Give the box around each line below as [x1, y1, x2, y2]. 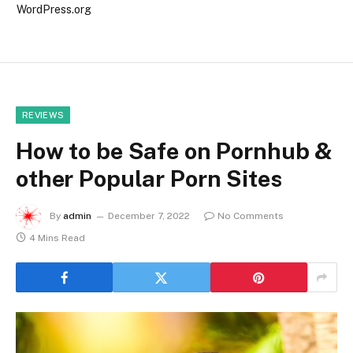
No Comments [217, 210, 284, 222]
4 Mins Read [29, 232, 85, 244]
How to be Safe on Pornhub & [16, 137, 333, 165]
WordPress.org [17, 3, 91, 17]
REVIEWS [22, 110, 65, 121]
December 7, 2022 [108, 210, 190, 222]
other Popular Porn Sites [16, 165, 282, 193]
